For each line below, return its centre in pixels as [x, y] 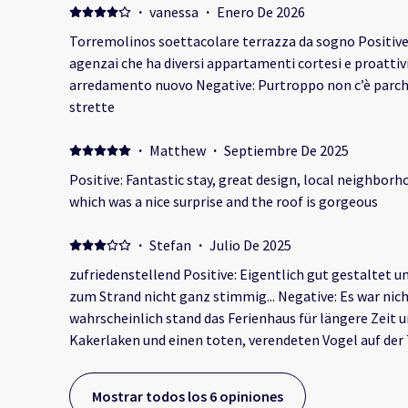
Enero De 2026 [260, 12]
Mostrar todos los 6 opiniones [188, 397]
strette [92, 107]
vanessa [173, 12]
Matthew [177, 151]
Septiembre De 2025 [286, 151]
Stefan [170, 245]
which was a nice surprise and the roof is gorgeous [224, 202]
